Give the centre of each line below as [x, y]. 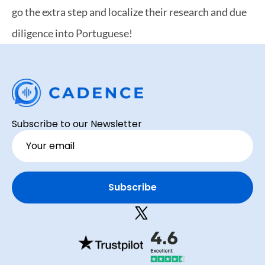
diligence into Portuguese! [72, 33]
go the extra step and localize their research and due [129, 12]
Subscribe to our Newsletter [77, 124]
